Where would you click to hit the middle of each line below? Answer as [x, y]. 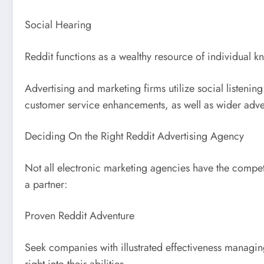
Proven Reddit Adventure [80, 216]
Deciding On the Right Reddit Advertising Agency [134, 136]
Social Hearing [58, 25]
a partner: [46, 184]
